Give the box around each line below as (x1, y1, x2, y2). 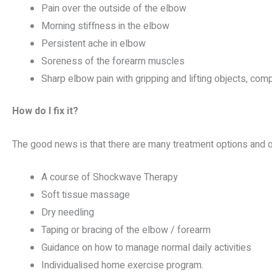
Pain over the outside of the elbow (41, 1, 186, 16)
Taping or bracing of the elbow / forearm (41, 223, 211, 238)
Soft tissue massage (41, 188, 130, 203)
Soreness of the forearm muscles (41, 54, 185, 69)
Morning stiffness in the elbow (41, 19, 169, 34)
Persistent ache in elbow (41, 36, 146, 52)
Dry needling (41, 205, 94, 220)
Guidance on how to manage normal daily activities (41, 240, 251, 256)
